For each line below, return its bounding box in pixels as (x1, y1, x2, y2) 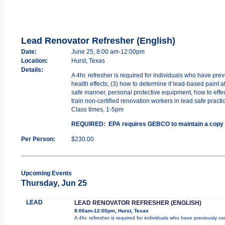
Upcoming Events (21, 169, 72, 177)
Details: (21, 66, 43, 73)
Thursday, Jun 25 (21, 178, 87, 187)
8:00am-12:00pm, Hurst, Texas (74, 207, 149, 213)
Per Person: (21, 135, 55, 143)
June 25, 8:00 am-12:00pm (71, 48, 145, 55)
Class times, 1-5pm (71, 105, 124, 113)
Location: (21, 57, 48, 64)
